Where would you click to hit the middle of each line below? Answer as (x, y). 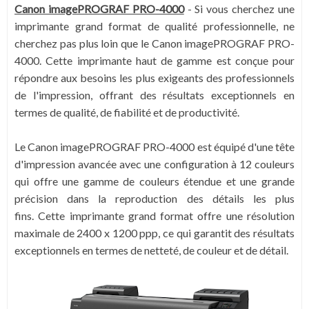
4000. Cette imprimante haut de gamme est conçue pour (154, 60)
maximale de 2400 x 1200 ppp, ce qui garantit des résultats (154, 233)
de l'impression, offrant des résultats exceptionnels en (154, 95)
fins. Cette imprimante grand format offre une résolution (154, 216)
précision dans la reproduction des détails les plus (154, 198)
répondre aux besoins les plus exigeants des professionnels (154, 78)
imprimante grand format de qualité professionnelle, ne (154, 26)
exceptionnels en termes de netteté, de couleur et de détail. (151, 250)
